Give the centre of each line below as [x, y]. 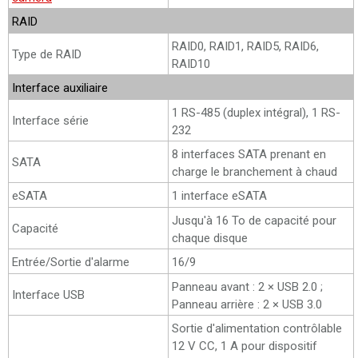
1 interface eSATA [219, 195]
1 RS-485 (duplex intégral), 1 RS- [256, 112]
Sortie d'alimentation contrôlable [257, 328]
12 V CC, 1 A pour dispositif [245, 346]
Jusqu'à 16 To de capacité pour [254, 220]
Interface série [50, 120]
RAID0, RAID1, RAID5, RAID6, [245, 46]
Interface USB [48, 294]
